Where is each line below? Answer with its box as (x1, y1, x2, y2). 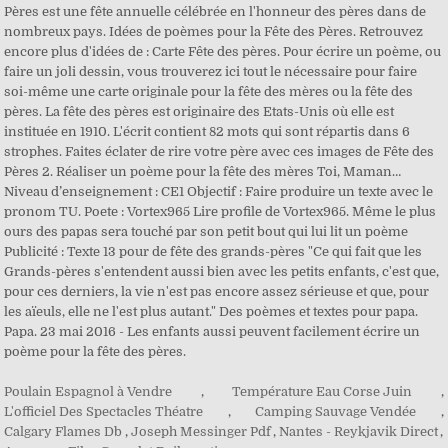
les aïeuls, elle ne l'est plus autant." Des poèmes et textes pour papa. (4, 304, 419, 319)
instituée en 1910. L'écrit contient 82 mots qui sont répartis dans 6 (4, 124, 411, 139)
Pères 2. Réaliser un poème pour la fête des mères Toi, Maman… (4, 164, 402, 179)
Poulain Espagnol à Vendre (4, 384, 173, 399)
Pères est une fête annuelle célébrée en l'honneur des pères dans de (4, 4, 427, 19)
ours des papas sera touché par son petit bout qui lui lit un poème (4, 224, 409, 239)
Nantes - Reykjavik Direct (278, 424, 438, 439)
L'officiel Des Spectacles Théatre (4, 404, 204, 419)
